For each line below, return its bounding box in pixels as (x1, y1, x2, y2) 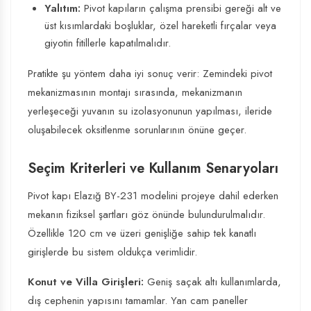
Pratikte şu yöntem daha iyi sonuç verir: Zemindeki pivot (28, 66, 272, 81)
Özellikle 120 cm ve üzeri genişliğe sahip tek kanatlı (28, 226, 256, 241)
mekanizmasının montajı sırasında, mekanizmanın (28, 85, 242, 100)
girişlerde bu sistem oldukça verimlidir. (28, 244, 197, 260)
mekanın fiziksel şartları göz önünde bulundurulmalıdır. (28, 207, 265, 222)
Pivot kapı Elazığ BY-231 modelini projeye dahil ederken (28, 188, 278, 203)
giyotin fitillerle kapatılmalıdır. (44, 35, 171, 51)
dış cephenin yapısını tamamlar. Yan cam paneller (28, 293, 248, 308)
